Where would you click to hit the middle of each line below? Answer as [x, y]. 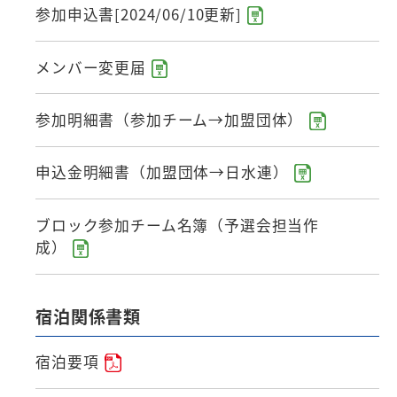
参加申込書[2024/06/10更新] [139, 15]
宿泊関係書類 [89, 316]
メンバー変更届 [91, 67]
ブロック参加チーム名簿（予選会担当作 [178, 225]
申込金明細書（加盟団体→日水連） [162, 172]
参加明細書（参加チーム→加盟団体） [170, 119]
